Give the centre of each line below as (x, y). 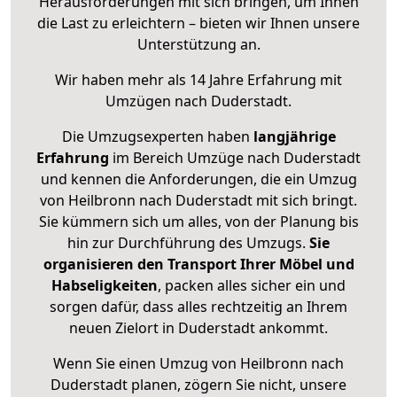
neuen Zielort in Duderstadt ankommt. (198, 328)
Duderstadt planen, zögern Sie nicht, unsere (198, 385)
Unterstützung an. (198, 45)
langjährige (294, 137)
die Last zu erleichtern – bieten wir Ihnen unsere (198, 23)
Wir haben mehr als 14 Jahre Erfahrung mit (198, 80)
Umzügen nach (158, 101)
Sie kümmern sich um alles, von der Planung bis (198, 222)
